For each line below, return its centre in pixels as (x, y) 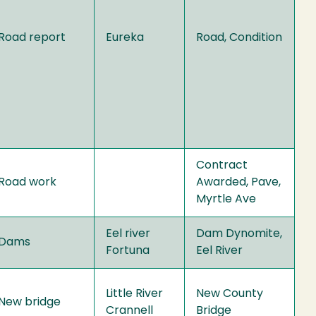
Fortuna (128, 251)
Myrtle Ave (226, 199)
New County (230, 294)
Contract (222, 165)
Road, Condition (239, 38)
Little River (134, 294)
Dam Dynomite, (239, 234)
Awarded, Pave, (238, 182)
